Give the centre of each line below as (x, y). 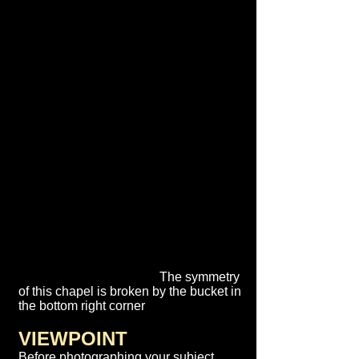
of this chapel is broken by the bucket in (130, 291)
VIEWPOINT (73, 339)
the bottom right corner (82, 306)
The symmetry (129, 277)
